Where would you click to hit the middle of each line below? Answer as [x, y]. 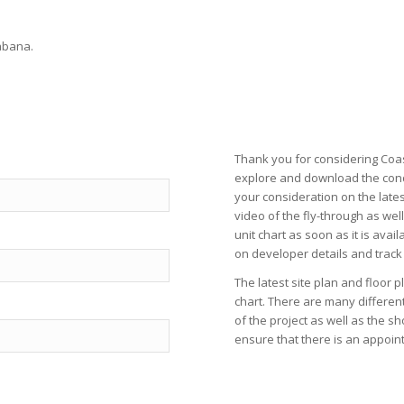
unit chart [261, 235]
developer [280, 254]
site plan [315, 283]
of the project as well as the [312, 321]
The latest [263, 283]
